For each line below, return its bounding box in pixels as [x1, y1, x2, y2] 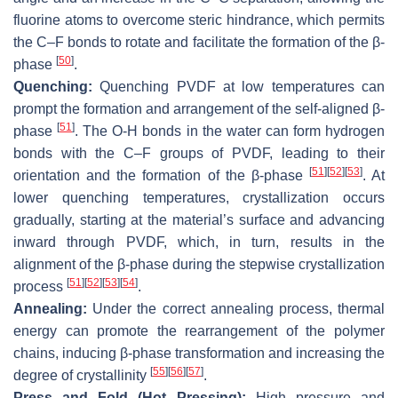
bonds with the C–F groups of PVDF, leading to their [13, 145, 385, 161]
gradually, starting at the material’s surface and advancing [13, 211, 385, 227]
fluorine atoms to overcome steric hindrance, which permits [13, 12, 385, 28]
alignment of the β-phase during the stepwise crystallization [13, 256, 385, 272]
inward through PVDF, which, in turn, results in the [13, 234, 385, 250]
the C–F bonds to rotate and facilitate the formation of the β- [13, 34, 385, 50]
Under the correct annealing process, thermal [87, 300, 385, 316]
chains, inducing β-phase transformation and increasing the [13, 345, 385, 361]
